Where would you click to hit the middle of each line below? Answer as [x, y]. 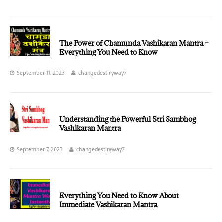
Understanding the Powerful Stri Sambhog [128, 119]
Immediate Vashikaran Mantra [108, 204]
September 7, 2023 [40, 149]
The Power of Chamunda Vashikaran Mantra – [134, 43]
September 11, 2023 [41, 73]
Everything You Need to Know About [119, 195]
